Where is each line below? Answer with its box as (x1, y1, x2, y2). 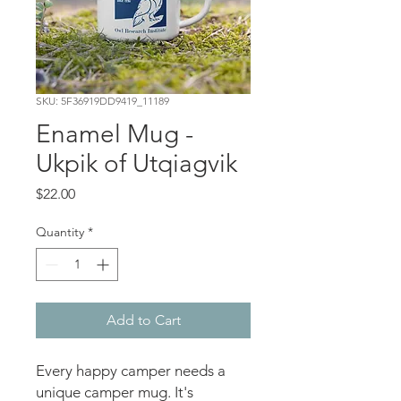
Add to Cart (106, 311, 181, 329)
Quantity (36, 224, 84, 241)
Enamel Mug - (36, 119, 193, 149)
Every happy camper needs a (36, 362, 226, 380)
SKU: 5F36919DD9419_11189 (36, 94, 169, 108)
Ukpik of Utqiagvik (36, 149, 237, 179)
